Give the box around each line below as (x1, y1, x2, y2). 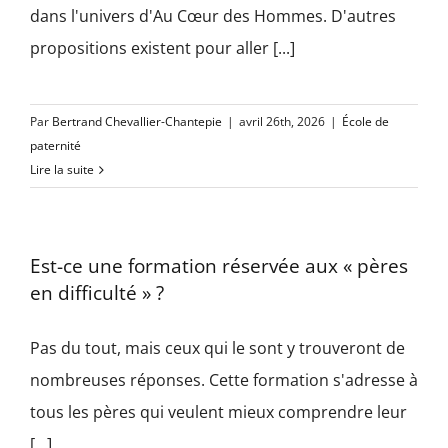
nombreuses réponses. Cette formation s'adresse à (30, 369, 418, 391)
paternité (30, 137, 81, 154)
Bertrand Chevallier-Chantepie (52, 113, 222, 130)
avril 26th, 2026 (239, 113, 325, 130)
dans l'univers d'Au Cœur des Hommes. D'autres (30, 5, 396, 27)
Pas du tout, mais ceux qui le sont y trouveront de (30, 337, 405, 359)
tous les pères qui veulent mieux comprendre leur (30, 401, 407, 423)
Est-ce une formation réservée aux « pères (30, 253, 408, 279)
